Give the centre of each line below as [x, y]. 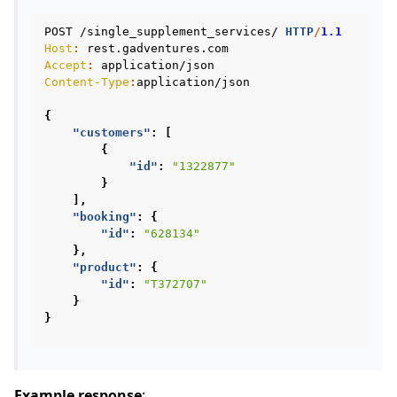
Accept [66, 65]
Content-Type [87, 82]
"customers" [112, 132]
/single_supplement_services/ [179, 31]
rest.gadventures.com [158, 48]
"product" [105, 267]
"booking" [105, 216]
